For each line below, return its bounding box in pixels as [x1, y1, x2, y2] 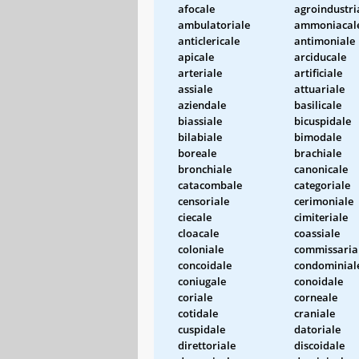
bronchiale [178, 161, 232, 176]
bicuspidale [294, 113, 351, 128]
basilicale [294, 97, 341, 112]
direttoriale [178, 337, 236, 353]
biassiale [178, 113, 222, 128]
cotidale [178, 305, 218, 321]
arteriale [178, 65, 222, 80]
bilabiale [178, 129, 222, 144]
